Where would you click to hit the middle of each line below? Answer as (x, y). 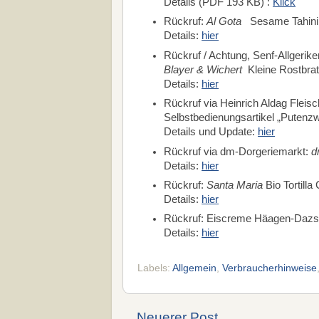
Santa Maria (235, 185)
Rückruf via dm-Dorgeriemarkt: (238, 151)
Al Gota (224, 22)
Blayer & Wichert (203, 69)
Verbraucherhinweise (270, 268)
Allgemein (194, 268)
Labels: (155, 268)
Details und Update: (211, 132)
